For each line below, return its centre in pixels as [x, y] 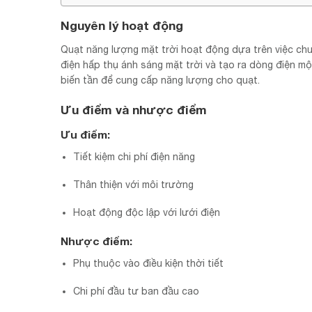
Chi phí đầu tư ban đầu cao [136, 291]
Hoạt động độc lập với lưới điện [147, 213]
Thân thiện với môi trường [134, 184]
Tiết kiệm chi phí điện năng [134, 156]
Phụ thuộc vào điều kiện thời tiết [149, 264]
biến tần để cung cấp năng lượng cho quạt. [160, 80]
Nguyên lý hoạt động [122, 26]
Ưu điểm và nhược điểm [134, 110]
